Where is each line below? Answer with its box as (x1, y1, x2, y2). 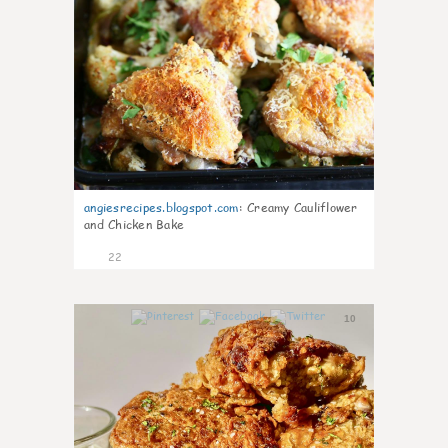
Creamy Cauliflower (247, 199, 358, 216)
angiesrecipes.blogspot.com (84, 199, 239, 216)
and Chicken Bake (84, 216, 184, 233)
